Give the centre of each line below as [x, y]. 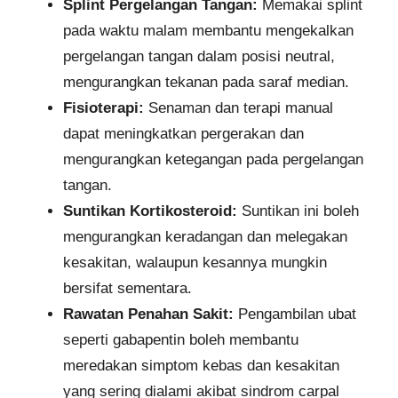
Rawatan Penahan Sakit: [148, 314]
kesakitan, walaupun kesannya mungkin [195, 263]
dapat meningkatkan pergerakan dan [183, 134]
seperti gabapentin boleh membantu [181, 340]
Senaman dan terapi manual [239, 108]
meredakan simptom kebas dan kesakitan [201, 366]
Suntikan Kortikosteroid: [150, 211]
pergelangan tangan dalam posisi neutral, [199, 57]
